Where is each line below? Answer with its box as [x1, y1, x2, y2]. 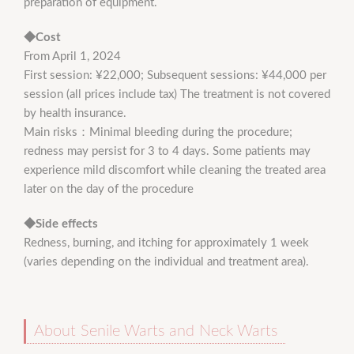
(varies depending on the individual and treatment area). [24, 255, 309, 268]
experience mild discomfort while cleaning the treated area [24, 164, 326, 176]
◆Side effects [24, 217, 98, 230]
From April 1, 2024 [24, 50, 121, 62]
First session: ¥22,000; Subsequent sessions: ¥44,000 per [24, 69, 326, 81]
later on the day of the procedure [24, 183, 194, 195]
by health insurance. [24, 107, 126, 119]
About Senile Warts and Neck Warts [34, 322, 277, 339]
